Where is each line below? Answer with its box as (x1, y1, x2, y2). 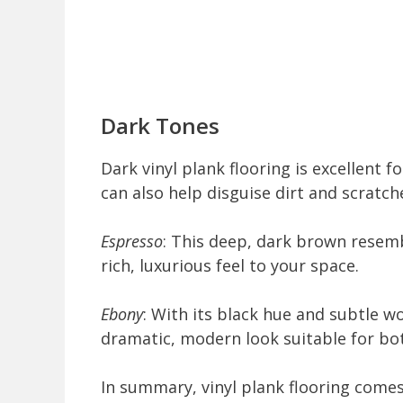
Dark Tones (101, 111, 219, 141)
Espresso (101, 230, 163, 253)
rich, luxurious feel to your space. (101, 255, 359, 277)
